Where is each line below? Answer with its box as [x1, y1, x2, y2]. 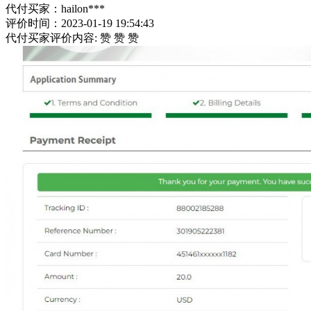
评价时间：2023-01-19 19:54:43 [6, 17, 154, 30]
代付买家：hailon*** [6, 3, 105, 15]
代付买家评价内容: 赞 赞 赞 [6, 32, 139, 44]
